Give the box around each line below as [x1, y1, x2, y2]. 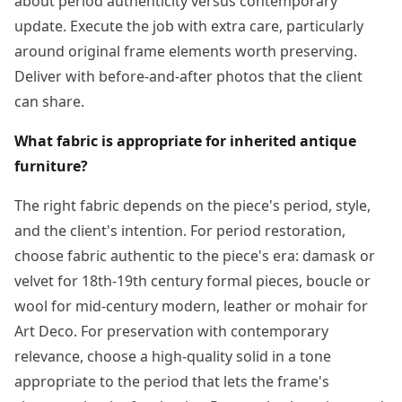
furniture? [14, 155, 88, 176]
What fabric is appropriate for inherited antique [14, 130, 356, 151]
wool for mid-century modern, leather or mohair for [14, 295, 368, 316]
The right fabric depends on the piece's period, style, [14, 195, 371, 215]
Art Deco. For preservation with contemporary [14, 320, 328, 341]
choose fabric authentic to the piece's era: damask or [14, 245, 375, 266]
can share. [14, 91, 84, 111]
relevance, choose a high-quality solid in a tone [14, 345, 331, 366]
